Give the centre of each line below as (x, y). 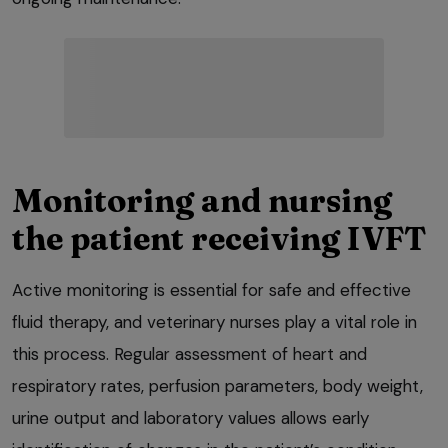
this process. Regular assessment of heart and (189, 353)
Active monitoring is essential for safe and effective (211, 289)
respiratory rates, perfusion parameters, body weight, (217, 385)
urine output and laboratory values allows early (190, 417)
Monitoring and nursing (202, 200)
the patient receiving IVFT (219, 238)
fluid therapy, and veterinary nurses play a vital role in (214, 321)
